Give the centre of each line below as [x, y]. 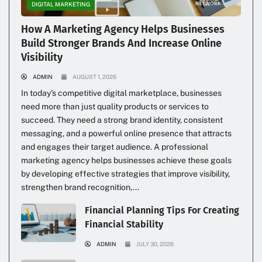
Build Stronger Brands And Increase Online [121, 43]
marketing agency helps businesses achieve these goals [126, 160]
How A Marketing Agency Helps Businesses [123, 29]
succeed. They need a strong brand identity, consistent [122, 120]
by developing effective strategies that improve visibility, [125, 173]
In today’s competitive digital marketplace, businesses [121, 93]
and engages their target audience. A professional [115, 146]
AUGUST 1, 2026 [94, 76]
